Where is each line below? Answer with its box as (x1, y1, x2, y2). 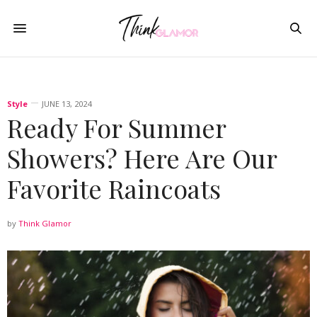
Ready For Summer (7, 110, 226, 144)
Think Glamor (18, 218, 71, 229)
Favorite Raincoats (7, 171, 221, 205)
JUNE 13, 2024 (42, 98, 91, 109)
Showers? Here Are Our (7, 141, 277, 175)
